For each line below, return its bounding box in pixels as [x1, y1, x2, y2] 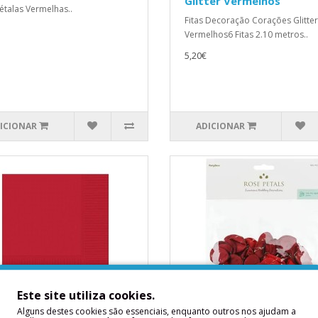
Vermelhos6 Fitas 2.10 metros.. [185, 28, 308, 40]
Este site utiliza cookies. [17, 287, 155, 302]
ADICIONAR [195, 120, 245, 132]
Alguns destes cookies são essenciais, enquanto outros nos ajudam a [17, 305, 296, 317]
